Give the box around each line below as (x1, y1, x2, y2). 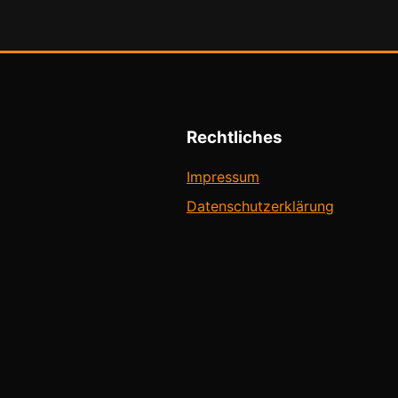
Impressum (187, 168, 259, 187)
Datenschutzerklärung (187, 197, 334, 216)
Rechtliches (187, 126, 283, 147)
